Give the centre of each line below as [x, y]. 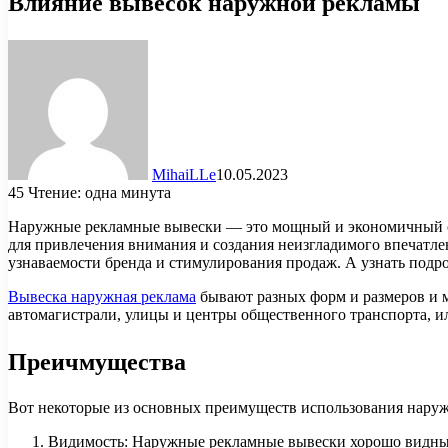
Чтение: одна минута [99, 192]
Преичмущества [97, 361]
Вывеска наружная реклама [102, 296]
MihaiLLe [184, 174]
